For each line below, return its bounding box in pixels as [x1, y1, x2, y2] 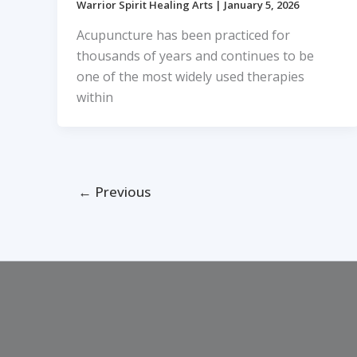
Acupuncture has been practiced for [76, 25, 290, 44]
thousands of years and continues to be [76, 46, 314, 65]
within [76, 88, 113, 106]
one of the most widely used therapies [76, 67, 304, 85]
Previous [91, 182, 151, 201]
